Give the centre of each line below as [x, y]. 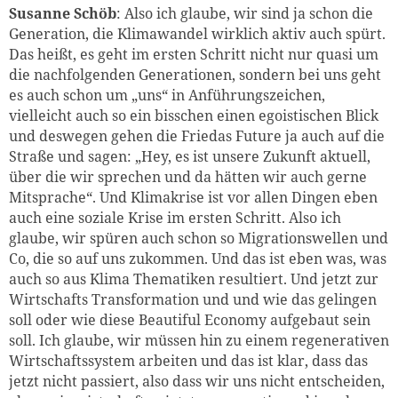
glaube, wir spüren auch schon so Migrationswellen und [199, 238]
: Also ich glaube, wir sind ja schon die [245, 13]
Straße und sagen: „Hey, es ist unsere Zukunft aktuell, [190, 156]
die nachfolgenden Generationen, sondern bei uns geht [195, 74]
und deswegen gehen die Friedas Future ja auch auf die [197, 135]
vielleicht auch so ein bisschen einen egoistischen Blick [194, 115]
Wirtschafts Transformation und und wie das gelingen [193, 299]
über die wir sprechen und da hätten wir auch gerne [188, 176]
